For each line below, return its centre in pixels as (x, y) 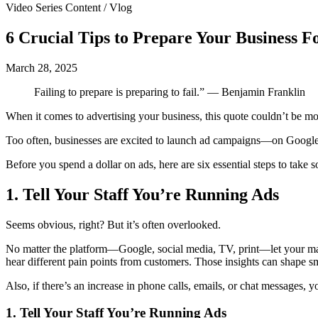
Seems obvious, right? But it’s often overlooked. (113, 224)
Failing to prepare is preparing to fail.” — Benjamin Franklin (170, 92)
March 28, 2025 (42, 67)
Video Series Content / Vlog (69, 7)
